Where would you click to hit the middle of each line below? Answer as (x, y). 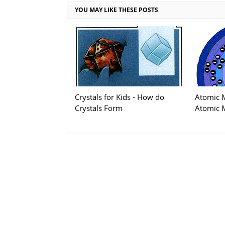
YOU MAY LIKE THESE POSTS (117, 10)
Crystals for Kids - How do (120, 97)
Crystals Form (99, 108)
